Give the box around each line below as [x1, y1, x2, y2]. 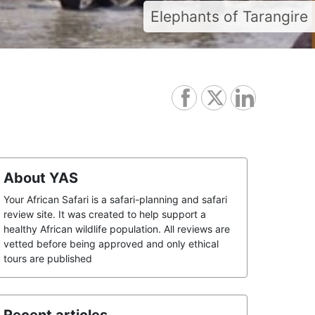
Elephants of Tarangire [150, 8, 308, 25]
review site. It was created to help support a [4, 208, 206, 220]
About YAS [4, 169, 78, 186]
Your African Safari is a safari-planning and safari [4, 193, 227, 205]
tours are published [4, 252, 92, 264]
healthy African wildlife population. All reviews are [4, 223, 230, 235]
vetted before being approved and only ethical [4, 238, 219, 250]
